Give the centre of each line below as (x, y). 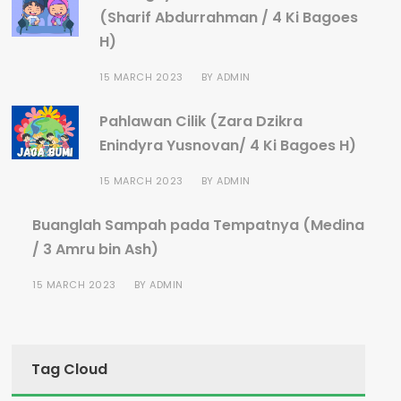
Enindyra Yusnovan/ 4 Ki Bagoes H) (228, 145)
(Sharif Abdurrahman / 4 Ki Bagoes (229, 17)
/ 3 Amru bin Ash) (96, 249)
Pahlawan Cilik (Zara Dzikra (201, 121)
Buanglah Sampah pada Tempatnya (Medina (199, 225)
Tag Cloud (70, 369)
